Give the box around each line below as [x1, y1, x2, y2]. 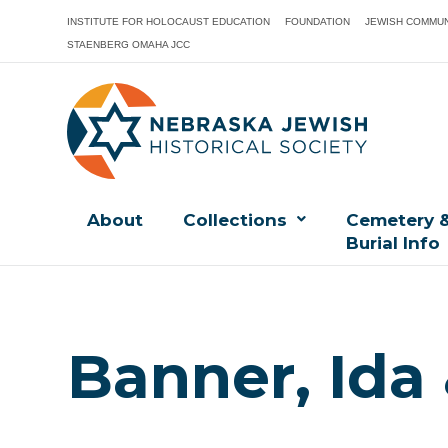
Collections [183, 210, 288, 231]
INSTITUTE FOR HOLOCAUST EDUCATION [67, 16, 271, 27]
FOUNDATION [285, 16, 351, 27]
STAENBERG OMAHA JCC [67, 39, 191, 50]
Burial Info [346, 233, 441, 254]
